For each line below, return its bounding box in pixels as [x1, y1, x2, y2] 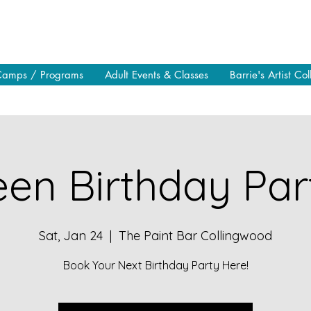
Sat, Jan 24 [39, 227, 103, 244]
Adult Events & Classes [104, 68, 208, 81]
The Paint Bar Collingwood [119, 227, 272, 244]
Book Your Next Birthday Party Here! [62, 258, 249, 272]
